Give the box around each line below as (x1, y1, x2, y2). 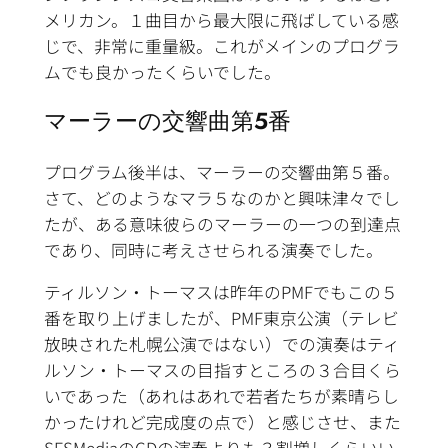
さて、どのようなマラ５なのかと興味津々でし (43, 185, 400, 210)
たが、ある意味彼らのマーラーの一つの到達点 (43, 211, 401, 236)
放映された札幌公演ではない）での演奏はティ (43, 332, 400, 357)
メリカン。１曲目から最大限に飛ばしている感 (43, 8, 399, 33)
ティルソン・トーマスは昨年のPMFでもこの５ (43, 280, 398, 305)
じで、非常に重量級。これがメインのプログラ (43, 34, 400, 59)
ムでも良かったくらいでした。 (43, 60, 281, 85)
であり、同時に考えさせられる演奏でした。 (43, 237, 383, 262)
